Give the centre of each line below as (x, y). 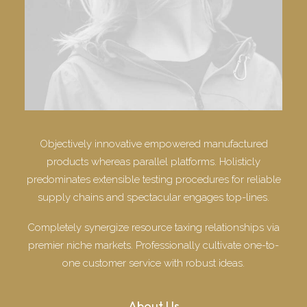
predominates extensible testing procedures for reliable (153, 180)
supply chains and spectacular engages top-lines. (153, 197)
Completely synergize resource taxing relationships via (153, 228)
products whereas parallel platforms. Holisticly (153, 162)
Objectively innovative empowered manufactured (153, 144)
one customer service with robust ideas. (153, 263)
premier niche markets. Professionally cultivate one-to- (153, 245)
